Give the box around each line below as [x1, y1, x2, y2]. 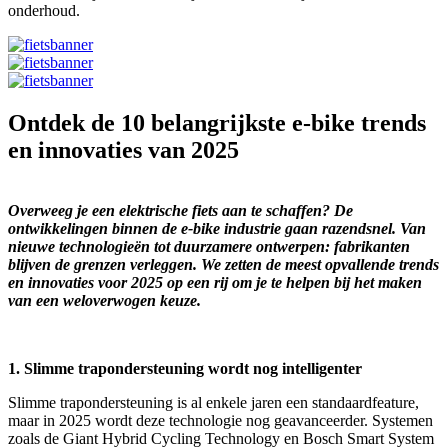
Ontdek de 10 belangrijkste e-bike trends [8, 109, 426, 136]
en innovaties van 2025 [8, 136, 239, 163]
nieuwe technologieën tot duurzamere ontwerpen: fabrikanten [8, 237, 410, 255]
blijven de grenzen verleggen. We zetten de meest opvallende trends [8, 255, 439, 273]
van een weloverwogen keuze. [8, 291, 201, 309]
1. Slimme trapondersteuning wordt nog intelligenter [8, 359, 362, 377]
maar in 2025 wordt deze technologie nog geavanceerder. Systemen [8, 411, 433, 429]
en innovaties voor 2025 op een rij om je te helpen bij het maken [8, 273, 422, 291]
